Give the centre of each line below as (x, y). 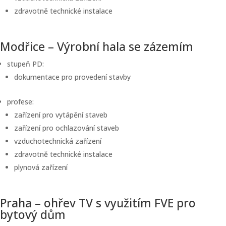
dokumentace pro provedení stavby (72, 77)
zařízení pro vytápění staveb (61, 115)
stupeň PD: (25, 64)
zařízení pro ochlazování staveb (67, 128)
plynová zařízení (41, 167)
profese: (20, 102)
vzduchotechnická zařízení (58, 141)
